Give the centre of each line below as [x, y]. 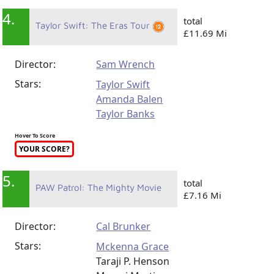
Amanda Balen [130, 99]
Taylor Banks [126, 114]
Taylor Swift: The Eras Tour [94, 26]
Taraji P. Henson [133, 261]
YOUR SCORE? [45, 149]
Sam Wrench [126, 65]
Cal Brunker [124, 227]
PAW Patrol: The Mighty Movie [99, 188]
